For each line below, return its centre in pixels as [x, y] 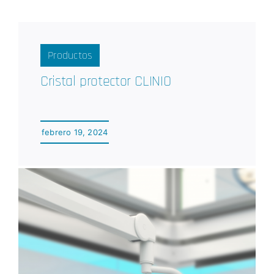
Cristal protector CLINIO [106, 82]
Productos [70, 56]
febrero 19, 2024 [75, 132]
